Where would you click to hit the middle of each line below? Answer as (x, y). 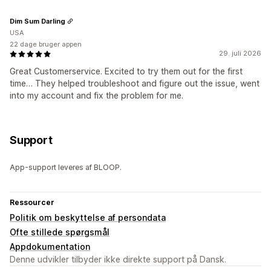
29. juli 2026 (240, 54)
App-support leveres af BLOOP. (66, 168)
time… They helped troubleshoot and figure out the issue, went (135, 83)
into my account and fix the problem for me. (96, 96)
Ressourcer (32, 203)
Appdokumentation (50, 247)
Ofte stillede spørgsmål (60, 232)
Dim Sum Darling (38, 21)
